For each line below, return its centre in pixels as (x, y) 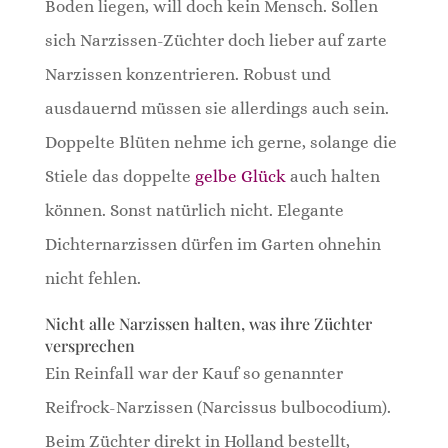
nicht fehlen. (92, 278)
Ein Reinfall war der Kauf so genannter (193, 373)
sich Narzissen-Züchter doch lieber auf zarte (215, 40)
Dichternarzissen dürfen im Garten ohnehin (212, 244)
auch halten (332, 176)
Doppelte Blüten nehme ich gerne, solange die (220, 142)
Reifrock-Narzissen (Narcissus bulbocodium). (217, 407)
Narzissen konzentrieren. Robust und (187, 74)
